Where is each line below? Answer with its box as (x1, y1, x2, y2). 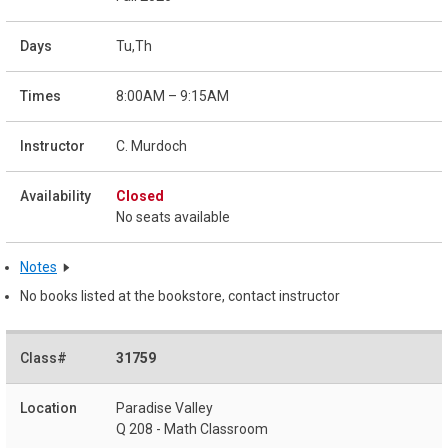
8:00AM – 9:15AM (116, 87, 229, 104)
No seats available (116, 208, 230, 225)
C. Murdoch (116, 137, 187, 154)
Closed (116, 187, 164, 204)
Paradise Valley (116, 400, 213, 417)
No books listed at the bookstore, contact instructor (20, 288, 340, 305)
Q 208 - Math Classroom (116, 421, 268, 438)
